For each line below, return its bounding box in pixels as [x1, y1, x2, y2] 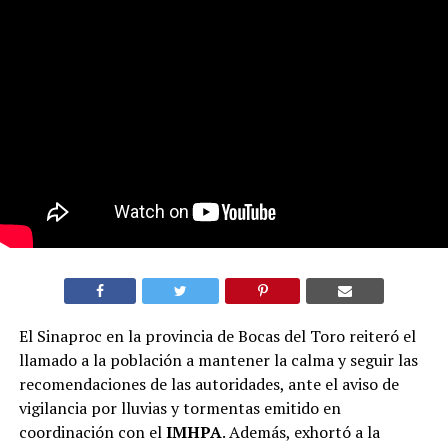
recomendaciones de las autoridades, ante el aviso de [18, 372, 399, 395]
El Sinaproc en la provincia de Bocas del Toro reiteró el [18, 324, 416, 347]
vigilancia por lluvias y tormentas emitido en [18, 396, 341, 419]
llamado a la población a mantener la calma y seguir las [18, 348, 418, 371]
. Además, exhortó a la [221, 420, 380, 443]
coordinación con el [18, 420, 162, 443]
